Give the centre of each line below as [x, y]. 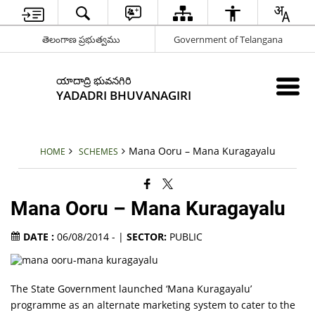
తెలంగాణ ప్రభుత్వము [81, 39]
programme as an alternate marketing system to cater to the [153, 305]
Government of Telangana [228, 39]
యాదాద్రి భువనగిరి [94, 80]
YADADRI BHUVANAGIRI [124, 95]
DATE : [39, 237]
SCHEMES [98, 151]
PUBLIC [185, 237]
